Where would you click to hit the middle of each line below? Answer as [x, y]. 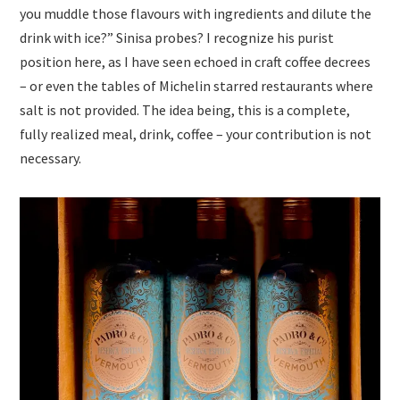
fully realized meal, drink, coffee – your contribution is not [196, 133]
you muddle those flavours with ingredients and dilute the [196, 13]
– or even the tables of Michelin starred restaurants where [197, 85]
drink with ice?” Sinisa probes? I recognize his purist [177, 37]
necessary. [51, 158]
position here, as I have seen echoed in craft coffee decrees [196, 61]
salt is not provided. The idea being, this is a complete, [185, 109]
